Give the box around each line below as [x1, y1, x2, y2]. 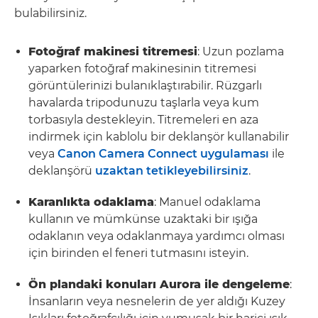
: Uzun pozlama [197, 44, 284, 58]
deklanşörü [28, 163, 95, 177]
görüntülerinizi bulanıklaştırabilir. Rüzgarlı [28, 78, 262, 92]
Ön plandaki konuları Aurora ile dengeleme [28, 277, 290, 291]
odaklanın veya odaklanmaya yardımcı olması [28, 229, 285, 243]
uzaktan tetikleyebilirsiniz [95, 163, 248, 177]
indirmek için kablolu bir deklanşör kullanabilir [28, 129, 289, 143]
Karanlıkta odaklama [28, 194, 154, 209]
